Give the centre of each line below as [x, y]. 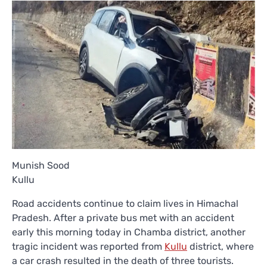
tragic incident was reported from [88, 246]
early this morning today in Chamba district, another [129, 232]
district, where [221, 246]
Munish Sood [41, 165]
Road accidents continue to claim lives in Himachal [125, 203]
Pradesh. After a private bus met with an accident [123, 218]
